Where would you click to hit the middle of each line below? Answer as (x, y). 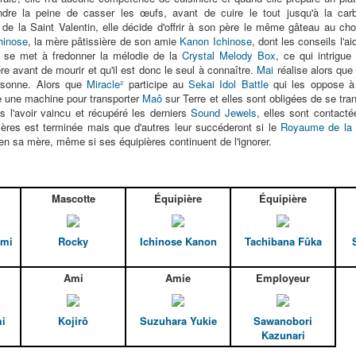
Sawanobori (283, 321)
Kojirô (73, 321)
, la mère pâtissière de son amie (104, 41)
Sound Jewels (224, 112)
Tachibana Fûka (283, 242)
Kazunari (283, 335)
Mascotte (73, 198)
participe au (156, 84)
